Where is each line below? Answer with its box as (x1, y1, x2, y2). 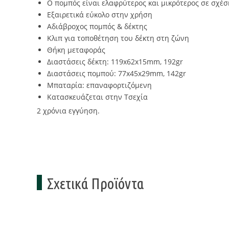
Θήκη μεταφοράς (47, 45, 105, 55)
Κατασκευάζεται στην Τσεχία (47, 92, 148, 102)
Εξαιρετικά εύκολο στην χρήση (47, 10, 152, 19)
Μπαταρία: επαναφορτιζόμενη (47, 80, 152, 90)
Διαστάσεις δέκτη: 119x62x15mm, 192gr (47, 57, 183, 66)
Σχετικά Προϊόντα (47, 175, 144, 192)
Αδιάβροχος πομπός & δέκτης (47, 21, 147, 31)
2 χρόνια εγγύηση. (37, 106, 100, 116)
